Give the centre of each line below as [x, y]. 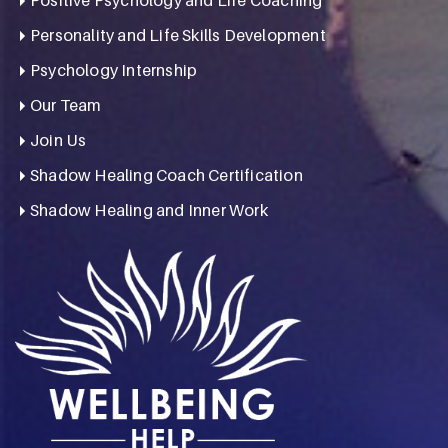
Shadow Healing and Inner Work [149, 209]
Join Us [58, 139]
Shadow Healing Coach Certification [166, 174]
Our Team [66, 104]
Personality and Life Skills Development [178, 34]
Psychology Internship [114, 69]
